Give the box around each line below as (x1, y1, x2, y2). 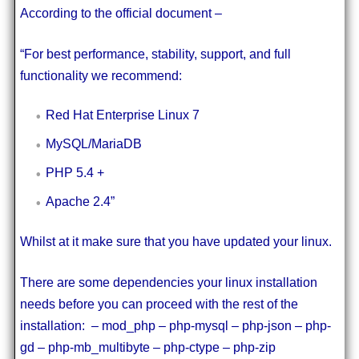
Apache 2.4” (45, 194, 115, 208)
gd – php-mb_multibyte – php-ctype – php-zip (19, 340, 276, 354)
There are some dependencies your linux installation (19, 275, 317, 289)
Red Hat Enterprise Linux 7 (45, 107, 200, 122)
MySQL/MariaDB (45, 136, 142, 151)
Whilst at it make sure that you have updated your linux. (19, 234, 332, 248)
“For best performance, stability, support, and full (19, 46, 291, 61)
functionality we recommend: (19, 68, 182, 83)
